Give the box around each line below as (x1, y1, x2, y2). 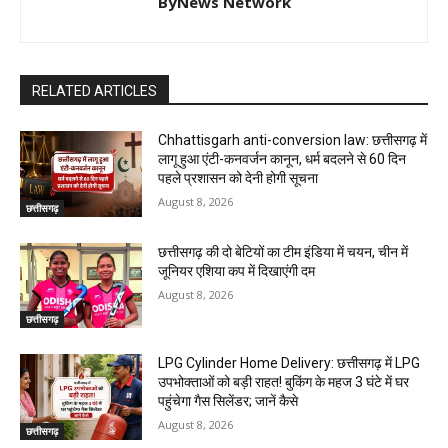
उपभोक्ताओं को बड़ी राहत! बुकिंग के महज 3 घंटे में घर (158, 374, 410, 391)
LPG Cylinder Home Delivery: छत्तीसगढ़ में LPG (158, 355, 421, 372)
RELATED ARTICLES (32, 82, 157, 99)
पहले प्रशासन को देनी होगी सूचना (158, 169, 319, 186)
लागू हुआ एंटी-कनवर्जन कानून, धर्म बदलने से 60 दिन (158, 150, 407, 167)
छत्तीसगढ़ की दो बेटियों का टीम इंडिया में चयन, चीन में (158, 243, 409, 260)
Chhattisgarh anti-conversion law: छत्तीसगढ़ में (158, 131, 428, 148)
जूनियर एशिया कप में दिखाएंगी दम (158, 262, 316, 279)
